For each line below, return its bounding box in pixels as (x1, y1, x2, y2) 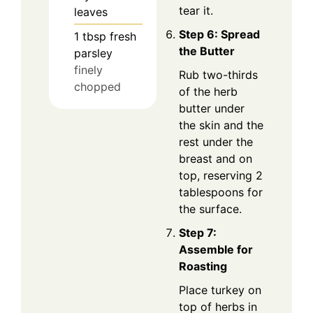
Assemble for (179, 242, 253, 257)
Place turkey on (179, 283, 261, 298)
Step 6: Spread (179, 27, 260, 42)
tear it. (179, 3, 213, 18)
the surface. (179, 202, 242, 217)
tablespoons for (179, 185, 263, 200)
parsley (74, 46, 112, 61)
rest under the (179, 135, 253, 150)
